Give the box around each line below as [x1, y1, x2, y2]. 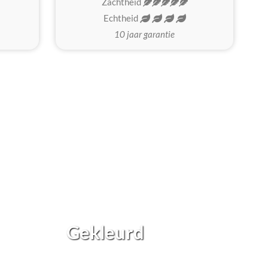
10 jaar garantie [114, 29, 175, 40]
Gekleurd [66, 221, 145, 244]
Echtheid [103, 13, 140, 24]
